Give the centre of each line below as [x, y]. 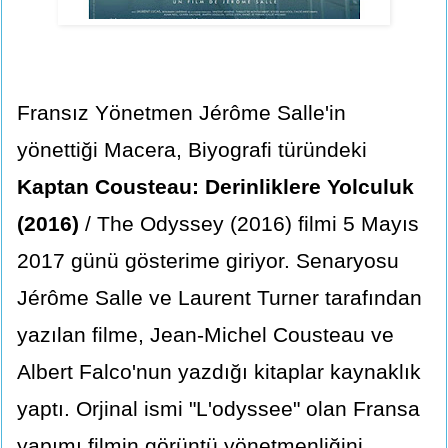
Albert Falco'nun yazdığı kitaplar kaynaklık [219, 371]
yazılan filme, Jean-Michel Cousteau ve [205, 334]
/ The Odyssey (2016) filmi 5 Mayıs [249, 223]
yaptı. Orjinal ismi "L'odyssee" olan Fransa [218, 408]
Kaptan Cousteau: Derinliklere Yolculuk [215, 186]
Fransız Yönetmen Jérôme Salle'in [181, 112]
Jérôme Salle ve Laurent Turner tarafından [219, 297]
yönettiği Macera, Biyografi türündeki [192, 149]
